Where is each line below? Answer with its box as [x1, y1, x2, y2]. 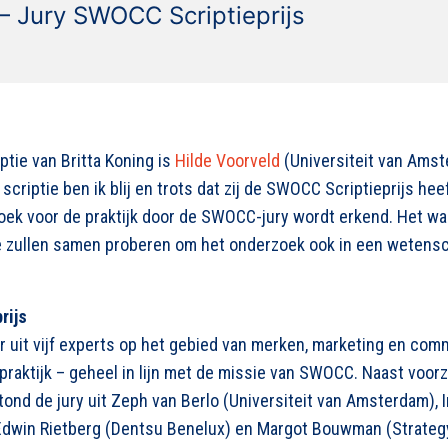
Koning [101, 150, 158, 171]
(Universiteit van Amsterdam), [219, 390, 442, 411]
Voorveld [216, 150, 280, 171]
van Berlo [148, 390, 219, 411]
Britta [61, 150, 101, 171]
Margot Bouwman [257, 418, 382, 439]
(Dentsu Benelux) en [101, 418, 257, 439]
